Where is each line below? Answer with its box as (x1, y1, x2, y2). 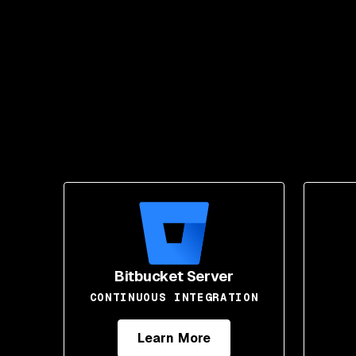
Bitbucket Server (114, 267, 234, 285)
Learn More (137, 330, 211, 346)
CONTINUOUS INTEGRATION (89, 290, 259, 304)
